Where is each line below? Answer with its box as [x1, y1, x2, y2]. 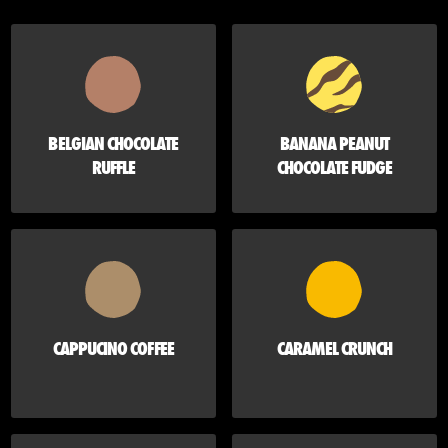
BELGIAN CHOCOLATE [48, 131, 179, 157]
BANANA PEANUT [279, 131, 390, 157]
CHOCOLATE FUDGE [276, 155, 393, 181]
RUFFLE [91, 155, 135, 181]
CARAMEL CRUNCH [276, 336, 393, 362]
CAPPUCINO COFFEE [53, 336, 174, 362]
